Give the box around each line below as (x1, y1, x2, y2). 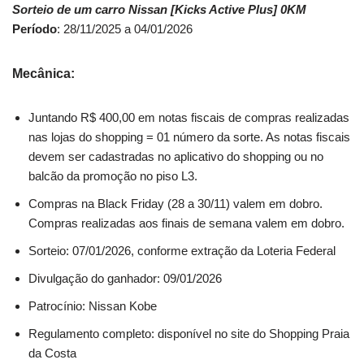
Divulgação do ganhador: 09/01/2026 (28, 271, 222, 285)
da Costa (28, 345, 76, 360)
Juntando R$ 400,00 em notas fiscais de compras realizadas (28, 110, 349, 124)
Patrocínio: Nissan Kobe (28, 298, 157, 313)
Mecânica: (12, 66, 75, 80)
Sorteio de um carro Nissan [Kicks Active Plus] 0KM (12, 2, 306, 16)
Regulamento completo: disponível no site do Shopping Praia (28, 326, 349, 340)
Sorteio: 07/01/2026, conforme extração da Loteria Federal (28, 243, 336, 258)
